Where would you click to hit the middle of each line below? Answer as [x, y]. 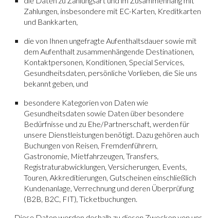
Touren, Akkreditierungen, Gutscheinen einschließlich [110, 178]
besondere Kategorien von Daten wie [86, 103]
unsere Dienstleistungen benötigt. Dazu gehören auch [112, 135]
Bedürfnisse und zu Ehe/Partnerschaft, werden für [107, 124]
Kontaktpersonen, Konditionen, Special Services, [104, 62]
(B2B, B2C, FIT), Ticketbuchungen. [81, 199]
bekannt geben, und [56, 84]
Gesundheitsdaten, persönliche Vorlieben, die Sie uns [111, 73]
